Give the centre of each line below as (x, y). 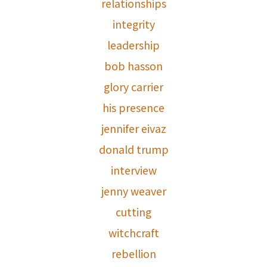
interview (133, 170)
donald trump (133, 150)
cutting (133, 212)
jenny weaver (133, 191)
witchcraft (133, 233)
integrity (133, 24)
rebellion (133, 254)
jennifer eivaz (133, 129)
